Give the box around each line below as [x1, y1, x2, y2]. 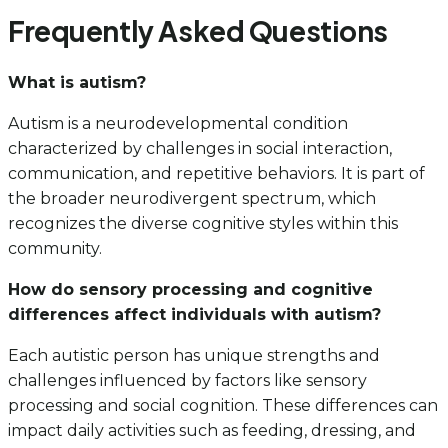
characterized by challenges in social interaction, [8, 138, 392, 158]
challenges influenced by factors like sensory [8, 370, 367, 390]
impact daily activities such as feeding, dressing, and [8, 420, 416, 440]
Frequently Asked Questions [8, 12, 389, 48]
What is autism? [8, 72, 146, 92]
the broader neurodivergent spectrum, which [8, 188, 376, 208]
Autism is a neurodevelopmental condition [8, 113, 348, 133]
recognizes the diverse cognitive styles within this [8, 213, 398, 233]
